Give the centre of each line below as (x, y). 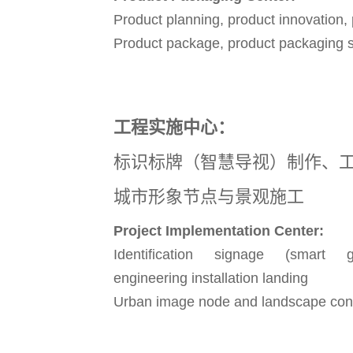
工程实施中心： (174, 127)
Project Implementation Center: (219, 230)
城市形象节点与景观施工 (209, 196)
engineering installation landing (211, 278)
